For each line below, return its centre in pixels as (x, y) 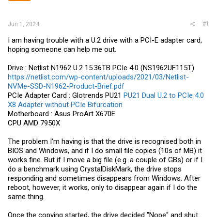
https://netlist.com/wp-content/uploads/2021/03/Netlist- (98, 77)
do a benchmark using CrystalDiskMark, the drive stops (95, 169)
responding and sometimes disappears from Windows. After (104, 178)
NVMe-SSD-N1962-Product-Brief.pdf (66, 86)
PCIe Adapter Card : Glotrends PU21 (66, 95)
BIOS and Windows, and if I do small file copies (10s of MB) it (105, 150)
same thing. (26, 196)
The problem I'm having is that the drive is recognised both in (104, 141)
